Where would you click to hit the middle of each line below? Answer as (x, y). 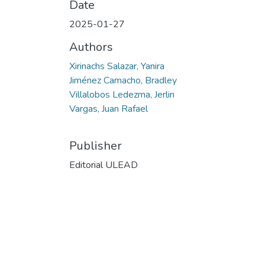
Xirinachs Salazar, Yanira (117, 67)
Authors (91, 47)
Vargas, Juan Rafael (109, 109)
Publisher (96, 146)
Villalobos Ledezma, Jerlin (122, 95)
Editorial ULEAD (104, 165)
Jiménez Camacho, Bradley (123, 81)
